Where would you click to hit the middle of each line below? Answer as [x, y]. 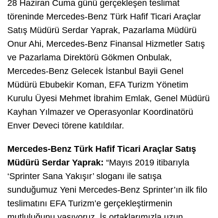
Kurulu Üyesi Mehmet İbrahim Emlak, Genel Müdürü [109, 99]
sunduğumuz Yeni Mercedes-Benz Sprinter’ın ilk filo [107, 190]
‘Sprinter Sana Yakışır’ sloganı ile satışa [84, 176]
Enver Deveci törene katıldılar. [66, 126]
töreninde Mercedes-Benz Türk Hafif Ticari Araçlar [104, 17]
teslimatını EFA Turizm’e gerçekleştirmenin [90, 204]
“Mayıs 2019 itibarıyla [146, 163]
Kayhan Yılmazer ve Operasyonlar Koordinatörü [100, 112]
